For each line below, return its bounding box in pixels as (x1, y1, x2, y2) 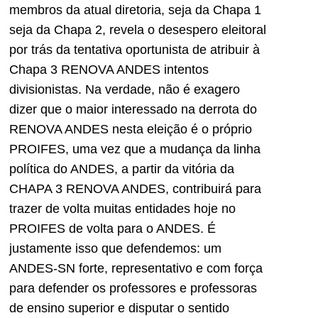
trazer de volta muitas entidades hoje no (9, 201, 236, 216)
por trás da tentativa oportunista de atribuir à (9, 42, 260, 57)
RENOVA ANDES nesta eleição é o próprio (9, 121, 252, 136)
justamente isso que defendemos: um (9, 241, 221, 256)
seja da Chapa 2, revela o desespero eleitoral (9, 22, 266, 37)
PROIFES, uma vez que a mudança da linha (9, 141, 261, 156)
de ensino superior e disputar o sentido (9, 300, 229, 315)
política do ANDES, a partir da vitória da (9, 161, 234, 176)
